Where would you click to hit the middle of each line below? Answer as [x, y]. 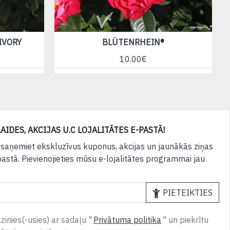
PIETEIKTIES [187, 193]
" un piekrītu [186, 220]
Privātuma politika [128, 220]
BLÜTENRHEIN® [133, 42]
